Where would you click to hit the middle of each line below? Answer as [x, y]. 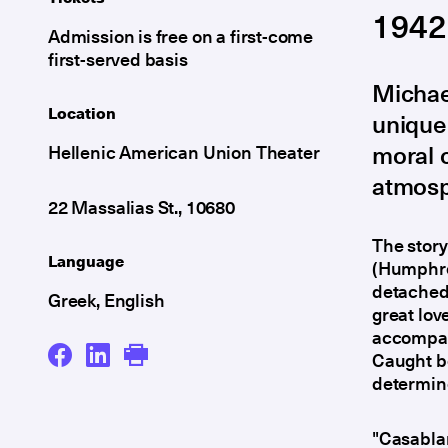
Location [82, 112]
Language [86, 260]
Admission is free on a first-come [181, 35]
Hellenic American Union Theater [184, 151]
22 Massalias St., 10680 [141, 206]
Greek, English [106, 299]
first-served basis [118, 58]
